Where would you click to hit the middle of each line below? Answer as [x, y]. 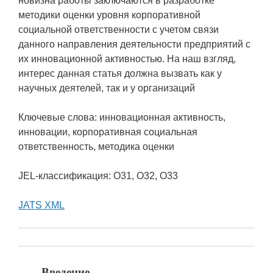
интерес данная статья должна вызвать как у [120, 74]
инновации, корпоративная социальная [108, 132]
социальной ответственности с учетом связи [119, 30]
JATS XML [41, 205]
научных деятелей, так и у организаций [107, 88]
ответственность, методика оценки [96, 147]
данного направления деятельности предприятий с [134, 44]
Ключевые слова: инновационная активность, [122, 118]
